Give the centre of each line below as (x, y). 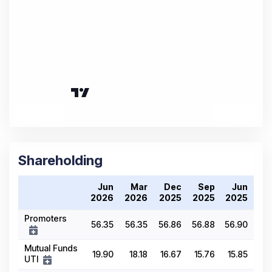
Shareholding (60, 161)
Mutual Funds (51, 248)
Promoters (46, 219)
